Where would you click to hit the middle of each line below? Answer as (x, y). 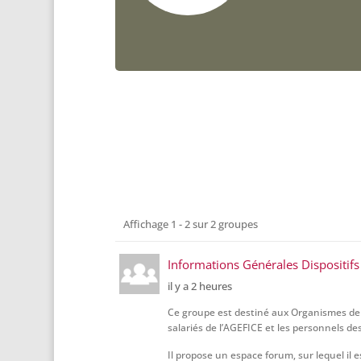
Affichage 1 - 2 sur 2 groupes (190, 224)
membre (153, 266)
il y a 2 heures (199, 286)
